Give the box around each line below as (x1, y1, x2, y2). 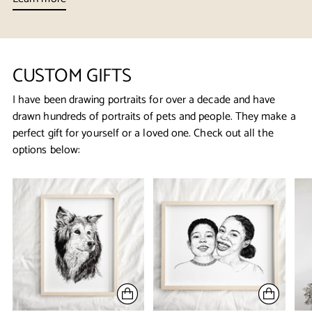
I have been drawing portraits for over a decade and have (13, 91, 276, 110)
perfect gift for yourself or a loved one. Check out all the (13, 124, 274, 143)
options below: (13, 141, 81, 160)
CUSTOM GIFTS (13, 61, 132, 93)
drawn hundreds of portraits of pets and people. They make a (13, 107, 296, 127)
